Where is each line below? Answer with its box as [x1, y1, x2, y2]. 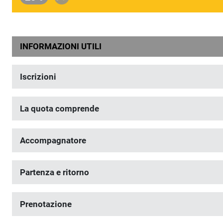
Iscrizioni [20, 72, 56, 82]
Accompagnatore [20, 135, 86, 145]
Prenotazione [20, 199, 72, 209]
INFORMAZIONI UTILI [20, 41, 102, 51]
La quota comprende [20, 104, 99, 113]
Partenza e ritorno [20, 167, 89, 177]
